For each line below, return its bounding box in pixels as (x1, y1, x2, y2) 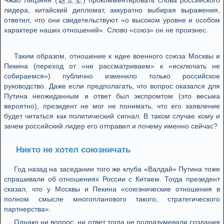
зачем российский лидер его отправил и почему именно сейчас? (4, 122, 217, 130)
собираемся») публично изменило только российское (4, 72, 220, 80)
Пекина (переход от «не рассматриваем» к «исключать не (4, 62, 220, 70)
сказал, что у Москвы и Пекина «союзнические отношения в (4, 185, 220, 193)
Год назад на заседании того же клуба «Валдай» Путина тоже (14, 165, 220, 173)
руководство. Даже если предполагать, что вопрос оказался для (4, 82, 220, 90)
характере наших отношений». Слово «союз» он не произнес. (4, 26, 208, 34)
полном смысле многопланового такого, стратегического (4, 195, 220, 203)
